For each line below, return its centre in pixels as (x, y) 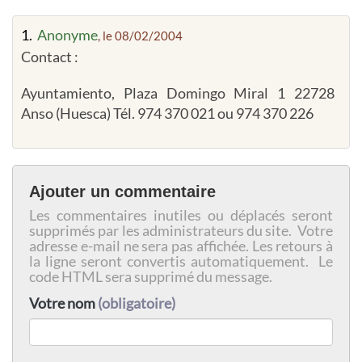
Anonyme (67, 34)
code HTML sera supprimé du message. (152, 276)
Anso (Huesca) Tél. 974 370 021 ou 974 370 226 (167, 113)
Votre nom (63, 303)
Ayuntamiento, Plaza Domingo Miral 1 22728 (178, 93)
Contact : (50, 56)
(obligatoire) (137, 303)
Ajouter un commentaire (122, 191)
